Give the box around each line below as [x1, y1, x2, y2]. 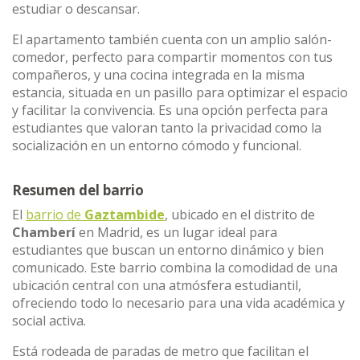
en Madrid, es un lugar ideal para [76, 223, 277, 241]
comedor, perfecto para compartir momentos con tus [12, 48, 333, 66]
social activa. [12, 312, 86, 329]
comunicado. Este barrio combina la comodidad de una [12, 259, 337, 276]
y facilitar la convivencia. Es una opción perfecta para [12, 101, 328, 119]
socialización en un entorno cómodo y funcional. [12, 137, 301, 154]
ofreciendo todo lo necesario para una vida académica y [12, 294, 345, 312]
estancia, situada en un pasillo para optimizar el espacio [12, 84, 348, 101]
